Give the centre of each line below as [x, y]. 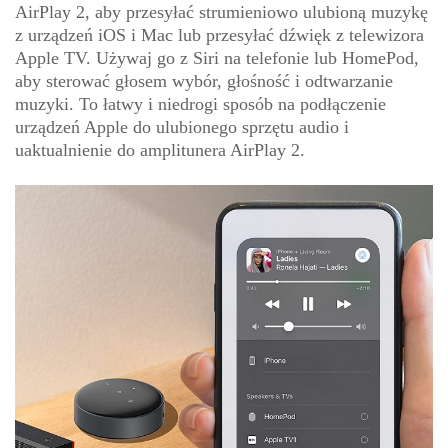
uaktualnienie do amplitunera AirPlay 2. [160, 150]
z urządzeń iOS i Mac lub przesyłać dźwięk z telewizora [219, 35]
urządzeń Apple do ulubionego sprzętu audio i [182, 127]
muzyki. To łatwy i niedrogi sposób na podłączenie [200, 104]
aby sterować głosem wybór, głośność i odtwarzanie [204, 81]
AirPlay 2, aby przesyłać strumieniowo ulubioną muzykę [221, 12]
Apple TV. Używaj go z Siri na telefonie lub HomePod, [217, 58]
